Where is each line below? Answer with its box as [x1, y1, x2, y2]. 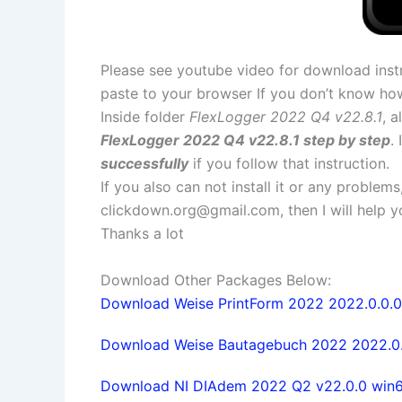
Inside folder [100, 108, 189, 127]
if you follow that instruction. [193, 154, 389, 173]
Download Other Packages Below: [100, 270, 331, 289]
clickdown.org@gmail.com [100, 201, 280, 220]
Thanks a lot [100, 224, 184, 243]
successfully [100, 154, 188, 173]
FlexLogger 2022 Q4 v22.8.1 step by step [100, 131, 390, 150]
